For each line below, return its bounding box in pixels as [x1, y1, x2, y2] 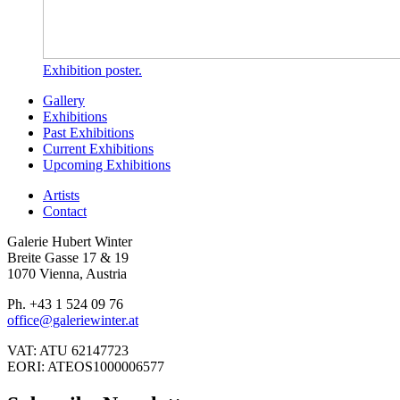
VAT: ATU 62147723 [7, 342, 129, 358]
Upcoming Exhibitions [43, 156, 171, 172]
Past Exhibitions [43, 124, 134, 140]
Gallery [43, 92, 85, 108]
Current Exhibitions [43, 140, 154, 156]
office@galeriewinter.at [7, 312, 138, 328]
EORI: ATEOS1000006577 [7, 358, 164, 374]
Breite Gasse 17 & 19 [7, 249, 129, 265]
